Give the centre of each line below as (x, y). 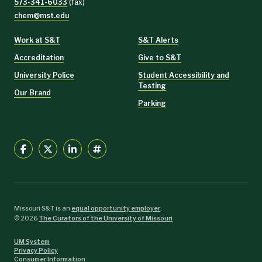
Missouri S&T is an (43, 208)
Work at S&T (37, 40)
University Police (44, 75)
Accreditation (39, 57)
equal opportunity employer (116, 208)
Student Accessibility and (184, 75)
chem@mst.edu (42, 15)
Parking (152, 103)
